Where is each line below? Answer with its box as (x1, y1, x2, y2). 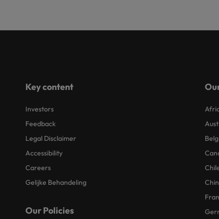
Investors (25, 105, 54, 113)
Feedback (25, 119, 56, 128)
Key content (25, 81, 74, 92)
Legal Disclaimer (25, 134, 77, 143)
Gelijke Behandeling (25, 178, 87, 187)
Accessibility (25, 149, 63, 157)
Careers (25, 163, 51, 172)
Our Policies (25, 205, 74, 216)
